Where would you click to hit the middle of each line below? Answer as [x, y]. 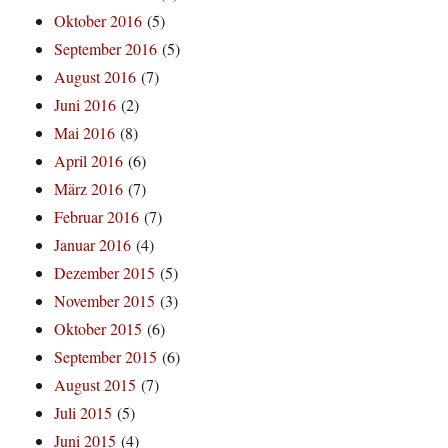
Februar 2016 [97, 217]
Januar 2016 [93, 245]
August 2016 [95, 77]
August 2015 [95, 385]
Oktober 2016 [98, 21]
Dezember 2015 [105, 273]
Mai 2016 [85, 133]
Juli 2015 [83, 413]
